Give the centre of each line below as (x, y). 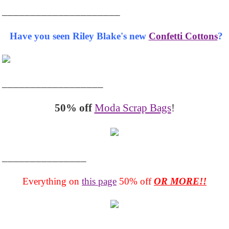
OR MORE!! (180, 181)
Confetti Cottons (183, 36)
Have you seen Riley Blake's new (79, 36)
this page (99, 181)
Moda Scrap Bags (133, 108)
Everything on (52, 181)
